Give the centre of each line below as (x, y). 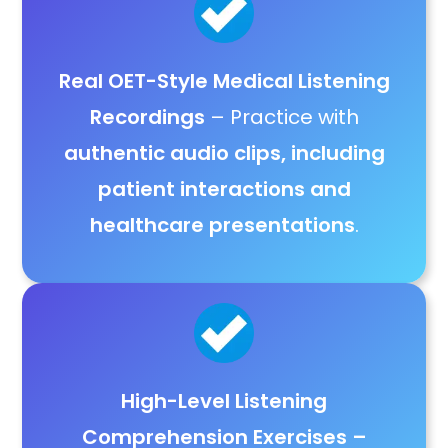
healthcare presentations (222, 225)
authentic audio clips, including (224, 153)
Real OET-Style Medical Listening (224, 81)
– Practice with (281, 117)
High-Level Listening (224, 401)
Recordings (147, 117)
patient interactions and (224, 189)
